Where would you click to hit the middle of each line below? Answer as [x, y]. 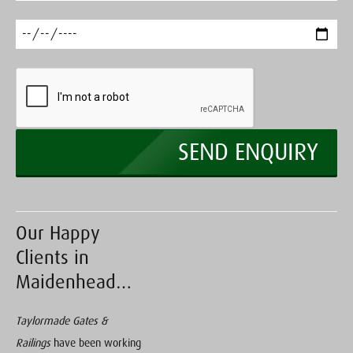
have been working [96, 343]
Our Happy [58, 233]
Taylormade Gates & [62, 321]
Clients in [52, 258]
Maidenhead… [74, 282]
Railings [33, 343]
